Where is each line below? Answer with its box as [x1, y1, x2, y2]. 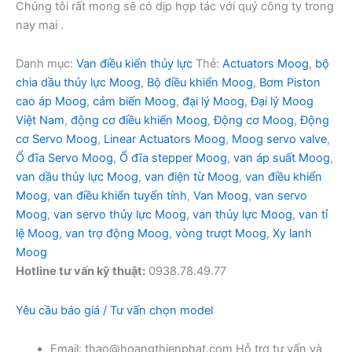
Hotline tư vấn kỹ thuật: [16, 264, 145, 279]
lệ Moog [16, 226, 59, 241]
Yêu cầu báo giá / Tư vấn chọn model [16, 302, 213, 317]
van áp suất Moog [233, 151, 330, 166]
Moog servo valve [232, 132, 327, 147]
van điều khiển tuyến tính [53, 189, 187, 203]
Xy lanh [273, 226, 312, 241]
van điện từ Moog [145, 170, 239, 185]
